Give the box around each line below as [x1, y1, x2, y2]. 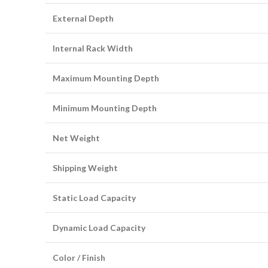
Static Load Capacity [53, 193, 136, 203]
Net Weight [53, 133, 100, 143]
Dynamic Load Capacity [53, 223, 145, 233]
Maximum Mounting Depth [53, 73, 159, 83]
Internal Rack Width [53, 43, 133, 53]
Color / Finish [53, 252, 105, 263]
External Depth [53, 13, 114, 23]
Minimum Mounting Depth [53, 103, 157, 113]
